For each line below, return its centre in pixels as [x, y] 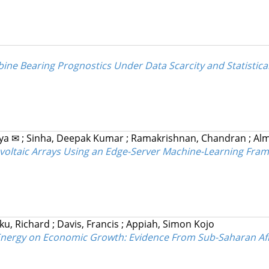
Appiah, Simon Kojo [170, 224]
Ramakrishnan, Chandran [189, 138]
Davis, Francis [89, 224]
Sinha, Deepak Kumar [76, 138]
